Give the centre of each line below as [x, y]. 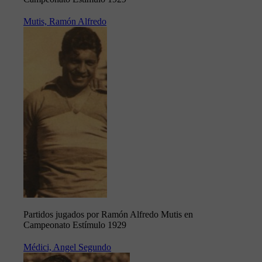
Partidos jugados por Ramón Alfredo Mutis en [108, 215]
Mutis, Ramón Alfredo [65, 22]
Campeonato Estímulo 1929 [75, 225]
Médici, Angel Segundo [67, 247]
